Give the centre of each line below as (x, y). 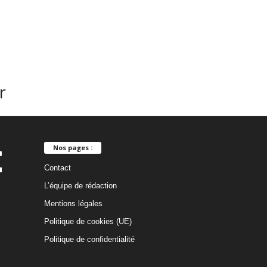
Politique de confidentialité (89, 239)
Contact (57, 167)
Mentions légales (73, 203)
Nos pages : (72, 147)
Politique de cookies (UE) (88, 221)
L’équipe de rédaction (80, 185)
